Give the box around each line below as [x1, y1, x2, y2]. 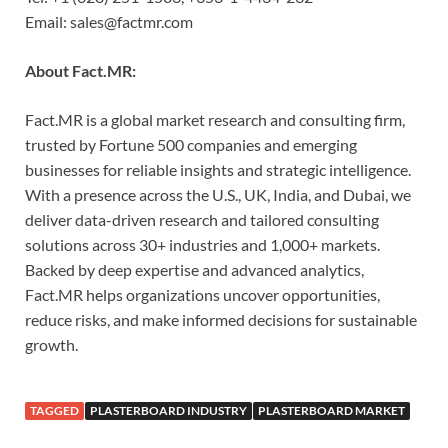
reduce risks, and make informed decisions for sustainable [25, 309, 417, 329]
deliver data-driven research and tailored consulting [25, 209, 379, 229]
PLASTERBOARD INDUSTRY [90, 402, 247, 418]
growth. [25, 334, 78, 354]
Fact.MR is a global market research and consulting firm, [25, 109, 405, 129]
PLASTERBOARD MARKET [258, 402, 405, 418]
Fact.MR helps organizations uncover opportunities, [25, 284, 380, 304]
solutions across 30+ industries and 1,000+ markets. [25, 234, 380, 254]
